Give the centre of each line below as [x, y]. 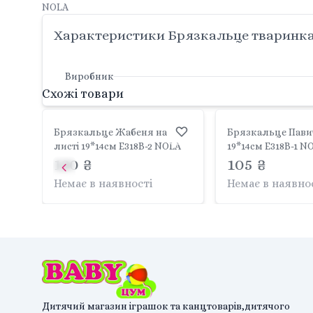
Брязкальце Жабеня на [110, 132]
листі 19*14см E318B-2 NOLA [117, 146]
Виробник [89, 77]
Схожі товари [83, 94]
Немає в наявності [103, 184]
